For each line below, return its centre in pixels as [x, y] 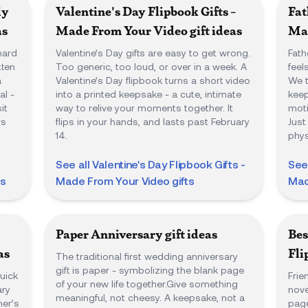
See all [74, 164]
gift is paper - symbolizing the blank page [150, 270]
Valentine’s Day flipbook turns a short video [153, 80]
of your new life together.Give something [147, 284]
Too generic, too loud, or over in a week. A [151, 66]
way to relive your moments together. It [144, 108]
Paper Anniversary [109, 234]
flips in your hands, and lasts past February [153, 121]
